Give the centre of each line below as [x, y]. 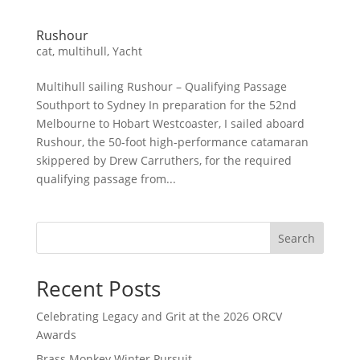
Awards [56, 335]
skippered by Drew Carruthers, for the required [164, 160]
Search [297, 238]
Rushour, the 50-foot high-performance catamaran [172, 142]
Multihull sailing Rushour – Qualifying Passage [161, 86]
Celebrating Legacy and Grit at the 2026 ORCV [159, 316]
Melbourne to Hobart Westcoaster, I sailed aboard [170, 123]
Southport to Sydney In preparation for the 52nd [166, 105]
